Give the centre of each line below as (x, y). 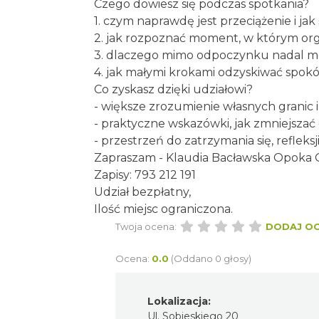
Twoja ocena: (146, 226)
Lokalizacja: (179, 301)
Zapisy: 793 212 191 (145, 174)
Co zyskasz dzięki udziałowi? (173, 89)
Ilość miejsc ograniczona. (163, 209)
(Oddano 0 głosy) (211, 258)
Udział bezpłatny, (142, 192)
